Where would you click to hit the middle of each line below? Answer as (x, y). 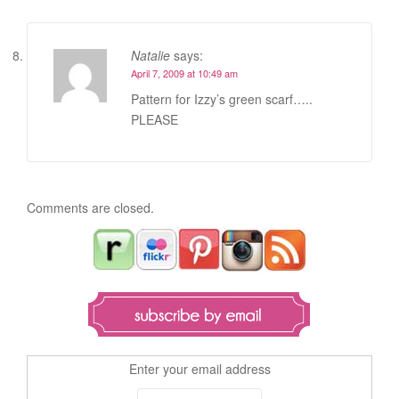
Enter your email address (199, 368)
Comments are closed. (90, 207)
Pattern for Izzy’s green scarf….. (222, 98)
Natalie (151, 55)
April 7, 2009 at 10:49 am (184, 73)
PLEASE (155, 119)
